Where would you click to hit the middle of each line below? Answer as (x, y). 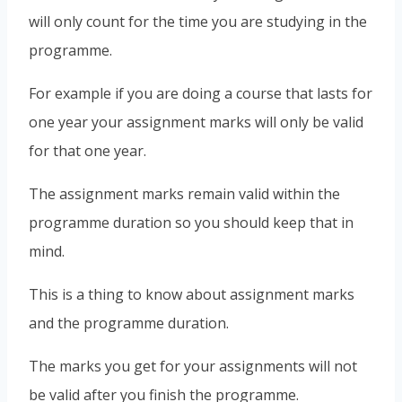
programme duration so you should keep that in (191, 222)
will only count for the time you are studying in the (198, 21)
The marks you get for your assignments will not (193, 366)
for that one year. (87, 150)
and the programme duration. (129, 323)
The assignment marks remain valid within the (184, 193)
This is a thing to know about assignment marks (192, 294)
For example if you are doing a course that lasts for (201, 93)
